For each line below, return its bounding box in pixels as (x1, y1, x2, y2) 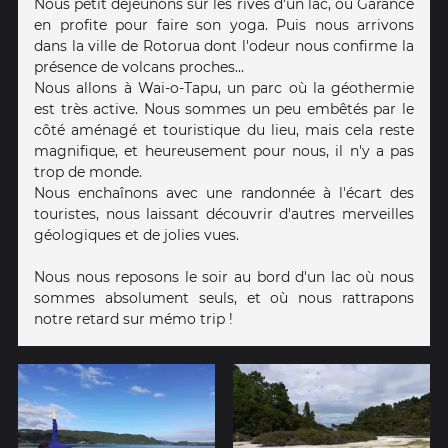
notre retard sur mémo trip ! (34, 309, 233, 328)
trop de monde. (34, 162, 142, 181)
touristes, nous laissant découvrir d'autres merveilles (34, 204, 414, 223)
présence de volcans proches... (34, 57, 244, 76)
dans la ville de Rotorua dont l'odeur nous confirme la (34, 36, 414, 55)
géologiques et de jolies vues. (34, 225, 239, 244)
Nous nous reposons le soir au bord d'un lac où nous (34, 267, 414, 286)
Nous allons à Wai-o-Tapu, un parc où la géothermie (34, 78, 414, 97)
